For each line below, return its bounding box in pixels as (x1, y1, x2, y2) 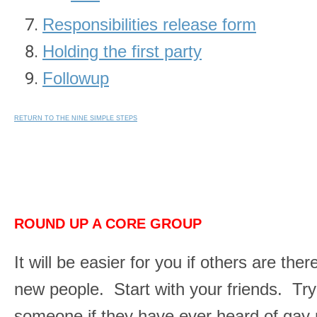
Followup (42, 69, 109, 88)
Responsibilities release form (42, 15, 256, 34)
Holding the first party (42, 42, 202, 61)
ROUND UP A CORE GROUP (14, 216, 202, 231)
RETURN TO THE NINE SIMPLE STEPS (14, 115, 137, 122)
